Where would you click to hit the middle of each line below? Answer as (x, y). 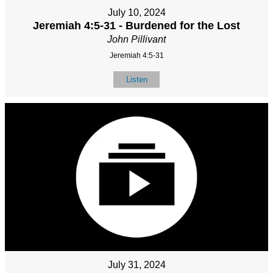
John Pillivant (136, 39)
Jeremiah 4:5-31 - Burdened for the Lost (136, 25)
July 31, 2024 (136, 264)
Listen (136, 79)
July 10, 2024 (136, 12)
